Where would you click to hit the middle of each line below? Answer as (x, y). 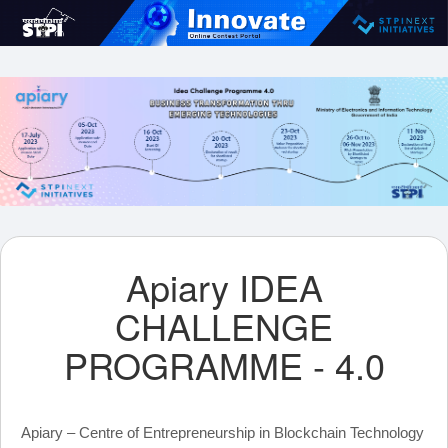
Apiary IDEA (224, 286)
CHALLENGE (224, 325)
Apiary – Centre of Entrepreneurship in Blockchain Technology (222, 432)
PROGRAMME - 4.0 (224, 364)
